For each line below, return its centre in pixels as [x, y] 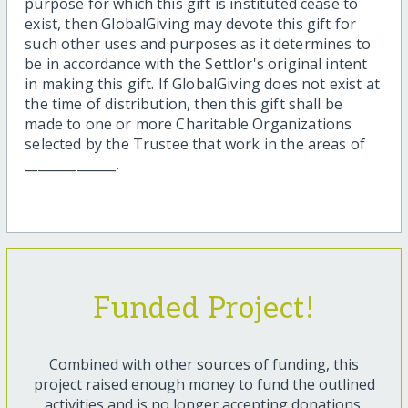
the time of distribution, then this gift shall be [184, 104]
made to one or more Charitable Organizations [189, 124]
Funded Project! [204, 309]
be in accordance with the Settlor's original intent [196, 64]
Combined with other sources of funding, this [204, 365]
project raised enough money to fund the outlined [204, 385]
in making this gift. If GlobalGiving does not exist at [202, 84]
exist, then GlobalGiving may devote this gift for [191, 24]
